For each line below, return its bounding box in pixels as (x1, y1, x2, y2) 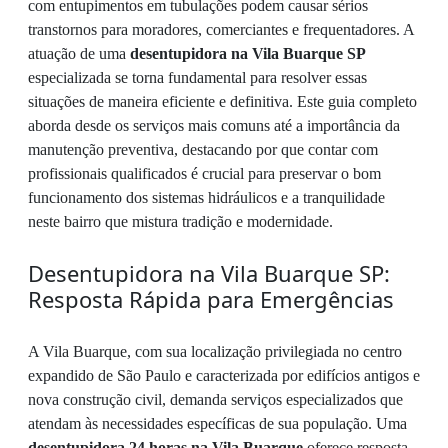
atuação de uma (28, 45, 130, 62)
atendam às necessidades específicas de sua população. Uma (28, 415, 407, 432)
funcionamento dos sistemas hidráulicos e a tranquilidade (28, 189, 385, 206)
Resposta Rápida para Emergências (28, 284, 394, 314)
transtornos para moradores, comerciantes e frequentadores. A (28, 21, 414, 38)
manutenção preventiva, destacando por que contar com (28, 141, 378, 158)
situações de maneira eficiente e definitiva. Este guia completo (28, 93, 417, 110)
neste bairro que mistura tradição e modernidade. (28, 213, 333, 230)
